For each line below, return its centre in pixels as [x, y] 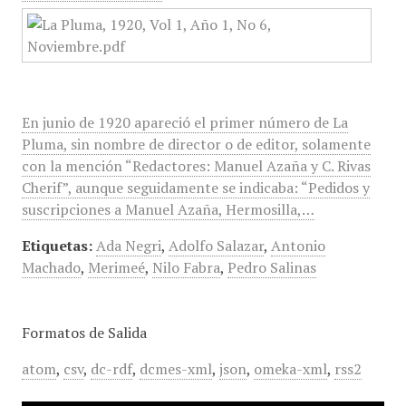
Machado [51, 267]
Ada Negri [128, 246]
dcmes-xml [175, 369]
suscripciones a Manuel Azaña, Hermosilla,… [168, 209]
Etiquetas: [57, 246]
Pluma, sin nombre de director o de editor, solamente [196, 144]
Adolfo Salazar [216, 246]
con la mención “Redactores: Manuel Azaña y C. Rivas [196, 166]
